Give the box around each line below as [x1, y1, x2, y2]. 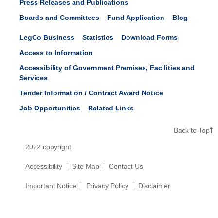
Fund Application [107, 14, 164, 21]
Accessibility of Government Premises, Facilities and [19, 64, 195, 72]
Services [19, 74, 48, 82]
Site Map [72, 163, 99, 170]
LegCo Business [19, 34, 74, 41]
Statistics [82, 34, 113, 41]
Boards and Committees [19, 14, 99, 21]
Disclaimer [138, 182, 170, 190]
